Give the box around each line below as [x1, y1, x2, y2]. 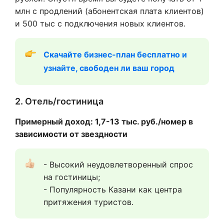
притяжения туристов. [43, 196, 133, 207]
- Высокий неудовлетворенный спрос [43, 159, 193, 169]
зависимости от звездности [15, 128, 127, 139]
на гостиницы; [43, 171, 100, 182]
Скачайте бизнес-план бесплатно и [43, 49, 187, 59]
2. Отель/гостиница [15, 95, 103, 106]
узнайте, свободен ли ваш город [43, 62, 174, 73]
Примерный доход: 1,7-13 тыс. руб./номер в [15, 116, 193, 126]
